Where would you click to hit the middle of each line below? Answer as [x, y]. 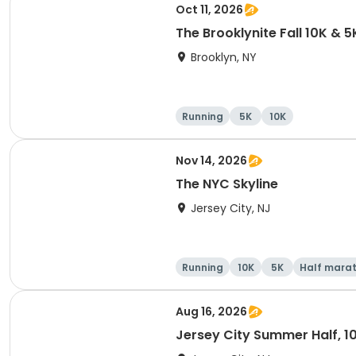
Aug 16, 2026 [211, 311]
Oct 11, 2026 [209, 10]
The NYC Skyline [227, 184]
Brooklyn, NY [224, 57]
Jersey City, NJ [230, 208]
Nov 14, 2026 [211, 161]
